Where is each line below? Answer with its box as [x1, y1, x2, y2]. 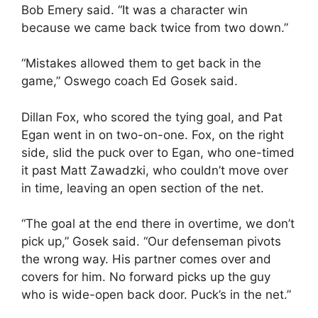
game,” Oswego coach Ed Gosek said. [21, 74, 238, 88]
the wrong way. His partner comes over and [21, 252, 271, 266]
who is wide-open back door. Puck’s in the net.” [21, 287, 291, 302]
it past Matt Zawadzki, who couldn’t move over [21, 163, 288, 177]
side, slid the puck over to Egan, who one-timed [21, 145, 295, 160]
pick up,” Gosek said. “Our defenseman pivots [21, 234, 281, 248]
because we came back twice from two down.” [21, 20, 288, 35]
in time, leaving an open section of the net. [21, 180, 264, 195]
